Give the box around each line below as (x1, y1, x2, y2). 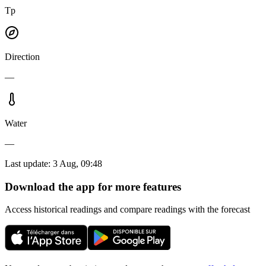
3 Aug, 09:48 (53, 158, 102, 169)
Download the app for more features (5, 180, 181, 193)
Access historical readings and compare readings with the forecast (5, 204, 250, 215)
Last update (5, 158, 48, 169)
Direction (5, 51, 40, 62)
